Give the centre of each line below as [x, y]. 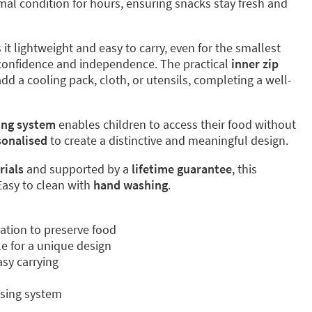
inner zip [255, 64]
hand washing [131, 185]
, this [244, 169]
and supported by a [78, 169]
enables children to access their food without [176, 124]
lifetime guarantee [182, 169]
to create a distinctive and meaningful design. [168, 140]
